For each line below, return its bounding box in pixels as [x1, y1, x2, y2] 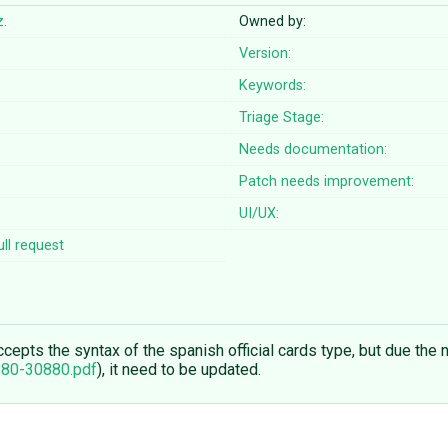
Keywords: [239, 77, 307, 95]
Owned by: [239, 13, 307, 31]
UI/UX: [239, 205, 280, 223]
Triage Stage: [239, 109, 325, 127]
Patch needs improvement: [239, 173, 415, 191]
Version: [239, 45, 292, 63]
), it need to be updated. [97, 360, 261, 380]
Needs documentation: [239, 141, 388, 159]
